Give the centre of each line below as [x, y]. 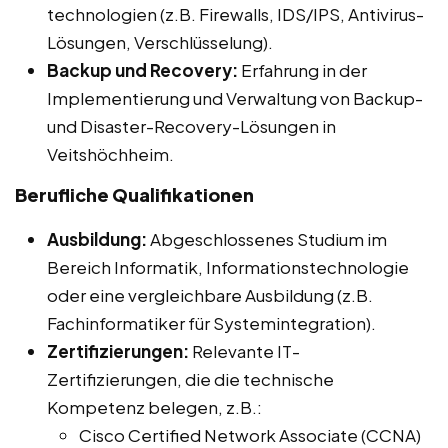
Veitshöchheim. [110, 154]
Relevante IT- [244, 351]
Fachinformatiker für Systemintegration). [211, 323]
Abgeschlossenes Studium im [267, 239]
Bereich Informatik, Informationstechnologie [228, 267]
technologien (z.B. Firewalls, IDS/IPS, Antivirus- [235, 14]
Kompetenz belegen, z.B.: [154, 407]
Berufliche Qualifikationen [134, 195]
